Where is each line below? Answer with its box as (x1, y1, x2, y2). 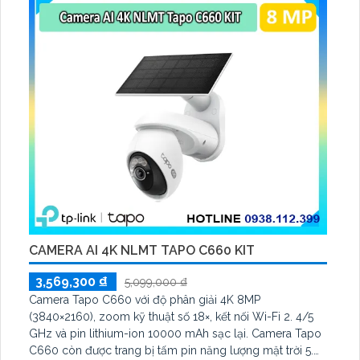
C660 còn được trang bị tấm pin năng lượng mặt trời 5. (29, 344, 313, 358)
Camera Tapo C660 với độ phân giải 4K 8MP (29, 293, 260, 307)
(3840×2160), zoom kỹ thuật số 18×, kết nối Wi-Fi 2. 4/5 (29, 310, 313, 324)
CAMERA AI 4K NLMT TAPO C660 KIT (29, 243, 255, 259)
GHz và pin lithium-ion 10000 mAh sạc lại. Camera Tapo (29, 327, 321, 341)
